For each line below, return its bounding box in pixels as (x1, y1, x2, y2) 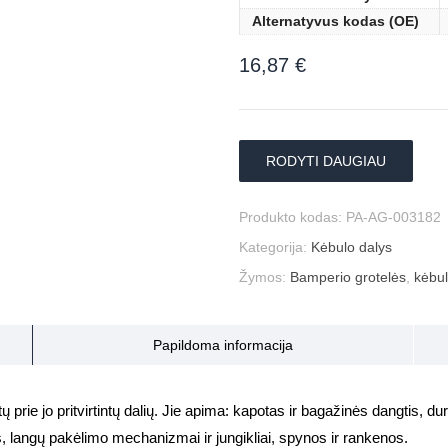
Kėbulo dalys (311, 239, 392, 255)
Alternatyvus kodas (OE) (252, 13, 419, 29)
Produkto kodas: (239, 209, 346, 225)
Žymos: (239, 269, 290, 285)
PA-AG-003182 (346, 209, 441, 225)
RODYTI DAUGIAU (266, 153, 386, 169)
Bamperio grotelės (290, 269, 406, 285)
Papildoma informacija (153, 337, 294, 353)
